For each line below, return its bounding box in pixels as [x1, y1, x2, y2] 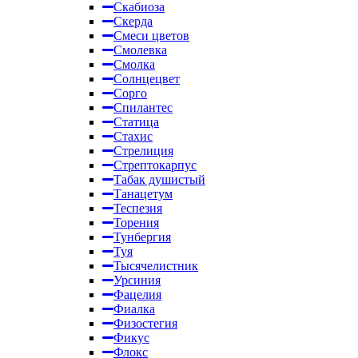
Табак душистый [113, 173, 205, 186]
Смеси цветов [113, 29, 189, 42]
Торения [113, 216, 159, 229]
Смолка [113, 58, 155, 71]
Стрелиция [113, 144, 173, 157]
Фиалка [113, 302, 155, 316]
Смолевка [113, 43, 167, 57]
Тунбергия [113, 230, 171, 244]
